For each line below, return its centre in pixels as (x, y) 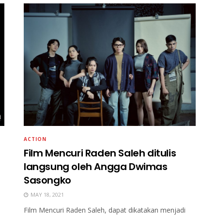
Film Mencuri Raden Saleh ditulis (100, 153)
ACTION (35, 139)
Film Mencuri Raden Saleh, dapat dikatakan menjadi (105, 210)
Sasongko (47, 180)
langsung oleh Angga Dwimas (96, 167)
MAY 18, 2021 (46, 195)
